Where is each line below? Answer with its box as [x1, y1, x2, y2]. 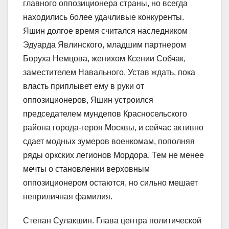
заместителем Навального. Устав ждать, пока [23, 67, 195, 77]
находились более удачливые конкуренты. [23, 12, 184, 21]
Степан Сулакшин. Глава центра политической [23, 216, 201, 225]
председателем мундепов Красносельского [23, 109, 187, 118]
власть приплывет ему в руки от [23, 81, 144, 90]
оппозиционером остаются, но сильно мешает [23, 178, 198, 187]
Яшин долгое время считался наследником [23, 26, 188, 35]
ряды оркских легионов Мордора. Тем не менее [23, 150, 204, 159]
